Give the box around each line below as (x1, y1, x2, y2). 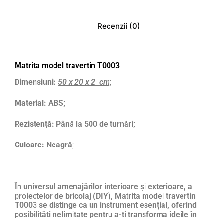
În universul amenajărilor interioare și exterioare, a (15, 182, 192, 192)
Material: (15, 98, 46, 108)
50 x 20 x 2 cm (58, 77, 109, 87)
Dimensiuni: (15, 77, 56, 87)
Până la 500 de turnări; (54, 119, 135, 129)
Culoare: (15, 140, 44, 150)
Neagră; (44, 140, 74, 150)
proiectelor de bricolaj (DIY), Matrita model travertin (15, 191, 196, 201)
